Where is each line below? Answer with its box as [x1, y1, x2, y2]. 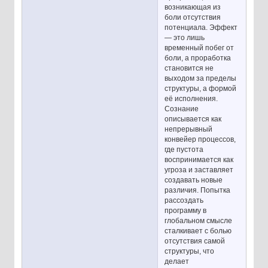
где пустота [165, 145, 204, 154]
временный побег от [165, 44, 234, 53]
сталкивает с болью [165, 227, 232, 236]
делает [165, 257, 190, 266]
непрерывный [165, 125, 213, 134]
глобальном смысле [165, 217, 233, 226]
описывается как [165, 115, 222, 124]
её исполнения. [165, 95, 218, 103]
